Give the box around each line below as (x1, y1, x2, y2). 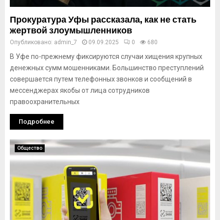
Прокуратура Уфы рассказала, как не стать (10, 14, 196, 25)
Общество (17, 145, 42, 151)
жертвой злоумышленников (10, 25, 132, 36)
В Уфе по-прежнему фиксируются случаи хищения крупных (10, 53, 202, 60)
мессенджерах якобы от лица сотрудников (10, 86, 150, 94)
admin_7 (54, 39, 77, 46)
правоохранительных (10, 98, 80, 106)
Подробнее (19, 118, 55, 125)
